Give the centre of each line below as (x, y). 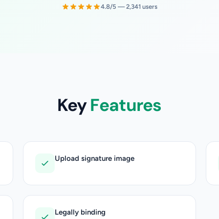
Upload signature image (95, 158)
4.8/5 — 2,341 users (129, 7)
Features (126, 105)
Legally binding (80, 212)
